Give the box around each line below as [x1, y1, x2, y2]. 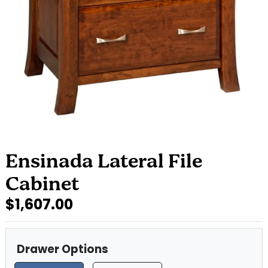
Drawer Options [17, 240, 109, 257]
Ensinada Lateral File [5, 153, 202, 172]
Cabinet [5, 175, 79, 195]
